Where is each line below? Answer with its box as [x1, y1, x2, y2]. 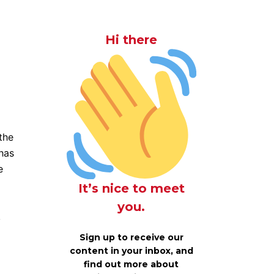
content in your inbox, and [69, 245, 193, 256]
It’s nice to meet [78, 180, 185, 196]
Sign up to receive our [79, 231, 183, 243]
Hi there [105, 32, 158, 47]
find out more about [84, 258, 179, 270]
